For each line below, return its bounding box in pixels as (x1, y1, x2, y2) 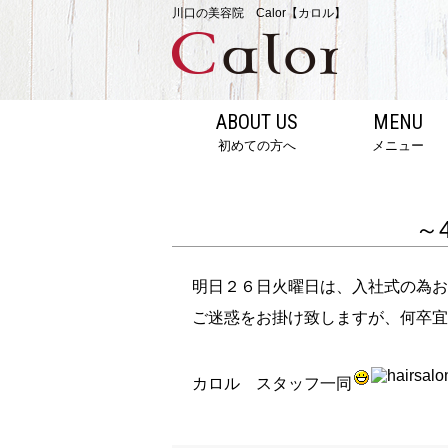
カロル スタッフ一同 (192, 375, 352, 392)
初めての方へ (217, 138, 296, 153)
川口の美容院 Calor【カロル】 (172, 6, 346, 20)
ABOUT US (215, 110, 298, 134)
